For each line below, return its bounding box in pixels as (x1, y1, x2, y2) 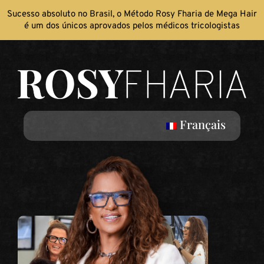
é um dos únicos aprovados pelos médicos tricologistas (24, 21, 240, 32)
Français (180, 116, 226, 133)
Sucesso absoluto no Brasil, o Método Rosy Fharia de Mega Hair (7, 9, 257, 20)
